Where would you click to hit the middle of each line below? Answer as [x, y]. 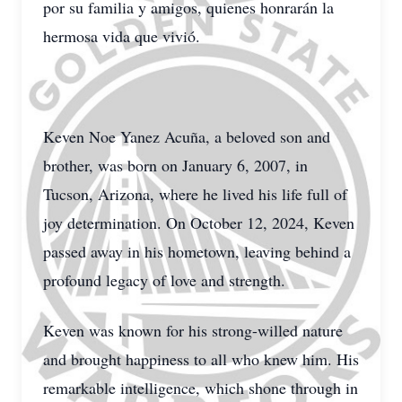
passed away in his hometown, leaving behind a [197, 251]
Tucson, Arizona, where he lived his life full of [195, 194]
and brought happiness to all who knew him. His [201, 359]
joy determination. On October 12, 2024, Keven [199, 223]
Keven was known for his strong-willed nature [193, 330]
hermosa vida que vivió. [122, 36]
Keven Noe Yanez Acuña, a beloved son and [187, 136]
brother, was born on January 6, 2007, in [175, 165]
